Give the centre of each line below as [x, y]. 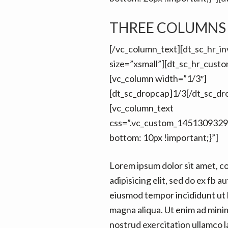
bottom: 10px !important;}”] [164, 137]
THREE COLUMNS [167, 27]
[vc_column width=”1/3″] [158, 78]
